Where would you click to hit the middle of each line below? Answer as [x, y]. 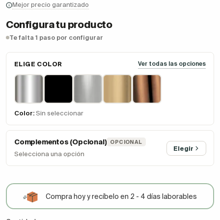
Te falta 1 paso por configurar [56, 38]
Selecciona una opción [49, 154]
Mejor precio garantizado [51, 5]
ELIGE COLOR [38, 64]
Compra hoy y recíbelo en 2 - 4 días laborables [122, 197]
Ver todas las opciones [172, 64]
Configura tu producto [59, 25]
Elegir [183, 148]
